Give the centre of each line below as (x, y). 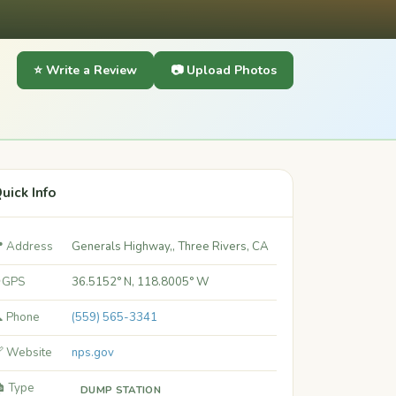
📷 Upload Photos (224, 70)
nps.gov (93, 353)
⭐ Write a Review (85, 70)
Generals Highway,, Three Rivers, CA (170, 247)
